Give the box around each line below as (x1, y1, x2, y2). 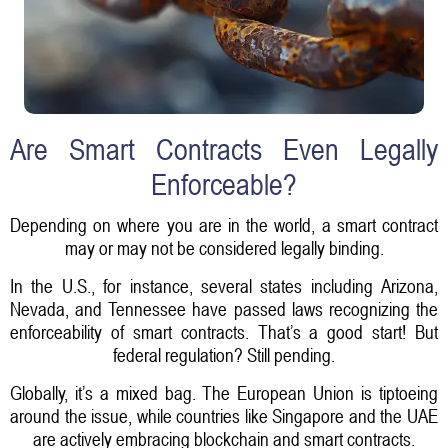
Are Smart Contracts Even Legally (10, 133, 438, 168)
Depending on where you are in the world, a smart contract (10, 213, 438, 236)
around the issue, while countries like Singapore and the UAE (10, 404, 438, 427)
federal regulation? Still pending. (113, 343, 335, 366)
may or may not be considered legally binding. (64, 236, 384, 259)
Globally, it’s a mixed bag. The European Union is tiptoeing (10, 381, 438, 404)
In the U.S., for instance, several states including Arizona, (10, 274, 438, 297)
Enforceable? (151, 168, 297, 203)
